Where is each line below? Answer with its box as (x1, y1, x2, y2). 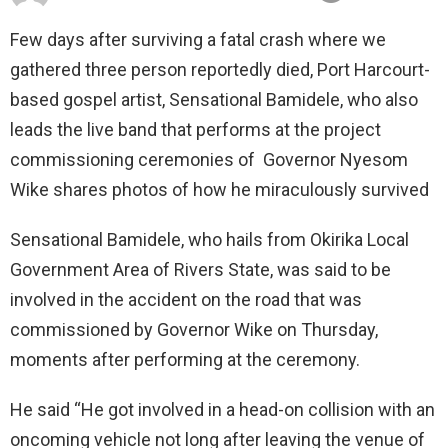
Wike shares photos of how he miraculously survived (10, 179, 429, 201)
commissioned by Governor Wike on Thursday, (10, 319, 378, 341)
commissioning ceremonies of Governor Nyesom (10, 149, 408, 171)
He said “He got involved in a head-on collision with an (10, 399, 435, 421)
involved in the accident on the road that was (10, 289, 362, 311)
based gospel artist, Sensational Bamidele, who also (10, 89, 418, 111)
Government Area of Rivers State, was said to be (10, 259, 391, 281)
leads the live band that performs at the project (10, 119, 381, 141)
